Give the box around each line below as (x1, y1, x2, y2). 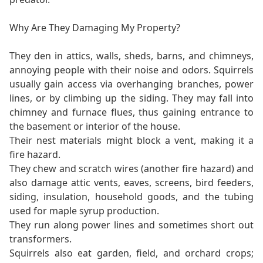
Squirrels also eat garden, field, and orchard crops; (9, 247, 254, 260)
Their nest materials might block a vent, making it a (9, 134, 254, 147)
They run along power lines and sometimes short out (9, 218, 254, 232)
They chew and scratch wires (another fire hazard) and (9, 162, 254, 176)
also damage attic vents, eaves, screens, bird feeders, (9, 176, 254, 190)
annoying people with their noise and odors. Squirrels (9, 63, 254, 77)
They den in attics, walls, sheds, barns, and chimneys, (9, 49, 254, 63)
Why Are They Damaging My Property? (9, 21, 180, 35)
